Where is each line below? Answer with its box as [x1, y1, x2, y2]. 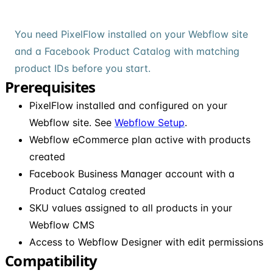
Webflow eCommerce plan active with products [29, 133, 250, 146]
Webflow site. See [29, 116, 115, 129]
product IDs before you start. [15, 62, 151, 74]
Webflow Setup [115, 116, 185, 129]
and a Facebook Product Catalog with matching [15, 44, 239, 57]
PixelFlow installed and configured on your [29, 99, 227, 112]
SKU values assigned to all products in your [29, 201, 232, 214]
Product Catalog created [29, 184, 146, 197]
